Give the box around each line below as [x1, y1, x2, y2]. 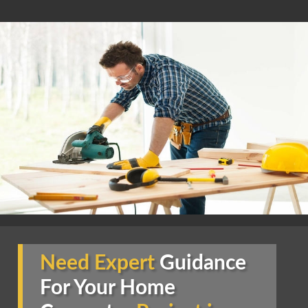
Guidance [159, 252, 246, 274]
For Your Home [39, 277, 175, 298]
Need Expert [39, 252, 159, 274]
